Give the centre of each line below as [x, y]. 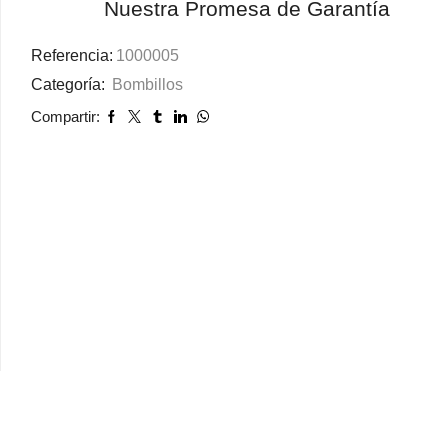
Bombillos [148, 84]
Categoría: [70, 84]
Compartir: [66, 116]
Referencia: [72, 55]
